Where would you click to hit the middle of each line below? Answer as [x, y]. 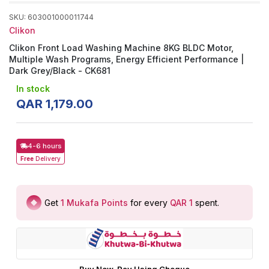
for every [149, 203]
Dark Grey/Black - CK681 [60, 71]
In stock [33, 89]
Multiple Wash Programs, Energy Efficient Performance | [126, 59]
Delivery [48, 159]
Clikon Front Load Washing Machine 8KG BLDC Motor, [121, 48]
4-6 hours [44, 146]
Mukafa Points [97, 203]
